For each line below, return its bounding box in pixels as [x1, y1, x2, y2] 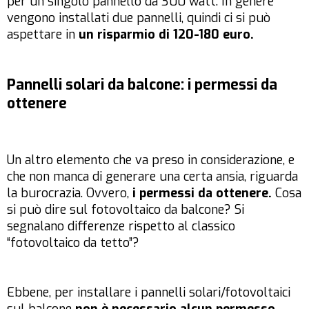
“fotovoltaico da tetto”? [7, 235, 139, 252]
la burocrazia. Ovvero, [7, 185, 132, 202]
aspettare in [7, 26, 79, 43]
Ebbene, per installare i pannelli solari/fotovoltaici [7, 284, 290, 301]
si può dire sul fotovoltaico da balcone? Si [7, 201, 244, 219]
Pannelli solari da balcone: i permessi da [7, 75, 277, 95]
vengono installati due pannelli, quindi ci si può [7, 10, 270, 27]
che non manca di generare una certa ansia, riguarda [7, 168, 298, 186]
